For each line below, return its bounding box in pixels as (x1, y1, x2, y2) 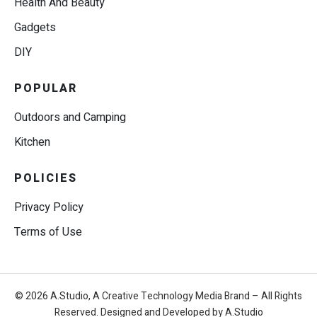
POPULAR (14, 80, 77, 98)
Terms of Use (14, 224, 82, 241)
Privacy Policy (14, 199, 83, 217)
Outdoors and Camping (14, 109, 126, 127)
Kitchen (14, 134, 50, 151)
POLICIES (14, 170, 77, 188)
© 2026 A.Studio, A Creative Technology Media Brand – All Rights (15, 289, 302, 304)
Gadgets (14, 19, 56, 37)
